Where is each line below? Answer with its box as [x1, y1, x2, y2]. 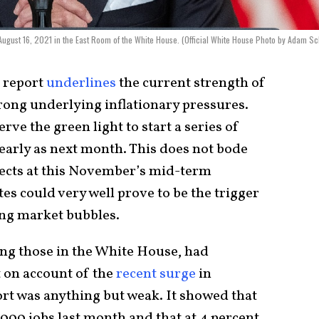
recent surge [116, 263, 196, 284]
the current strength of [116, 73, 266, 93]
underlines [46, 73, 116, 93]
